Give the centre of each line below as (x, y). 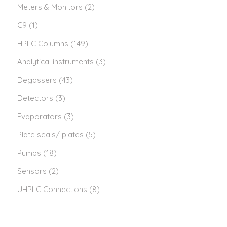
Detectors (35, 98)
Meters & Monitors (50, 7)
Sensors (32, 171)
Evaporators (40, 116)
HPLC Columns (43, 43)
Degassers (37, 80)
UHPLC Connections (52, 189)
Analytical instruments (55, 62)
